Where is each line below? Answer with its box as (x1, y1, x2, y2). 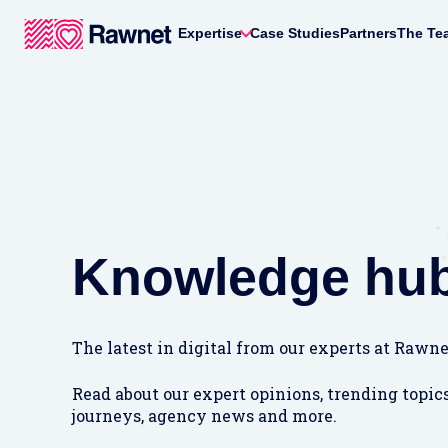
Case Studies (250, 25, 340, 41)
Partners (340, 25, 397, 41)
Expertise (178, 25, 242, 41)
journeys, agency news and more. (72, 404, 337, 426)
